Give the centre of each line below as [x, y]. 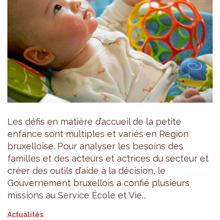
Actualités [25, 214]
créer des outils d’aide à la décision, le [86, 170]
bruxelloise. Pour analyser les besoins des [95, 146]
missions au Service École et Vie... [77, 195]
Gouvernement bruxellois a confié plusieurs [98, 183]
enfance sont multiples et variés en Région [98, 134]
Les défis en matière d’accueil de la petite [94, 121]
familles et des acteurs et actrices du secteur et [108, 158]
